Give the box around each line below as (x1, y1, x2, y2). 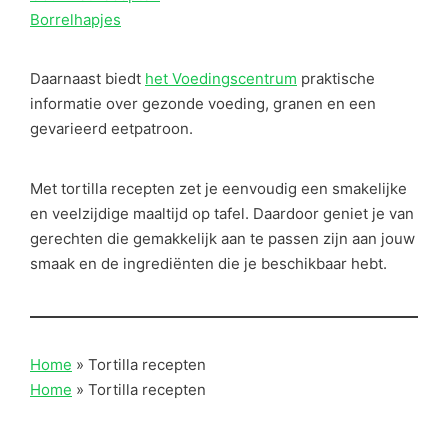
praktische (297, 69, 375, 89)
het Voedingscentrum (145, 69, 297, 89)
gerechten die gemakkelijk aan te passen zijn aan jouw (30, 228, 415, 248)
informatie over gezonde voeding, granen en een (30, 94, 376, 114)
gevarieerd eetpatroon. (30, 119, 193, 139)
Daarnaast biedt (30, 69, 145, 89)
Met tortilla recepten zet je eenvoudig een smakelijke (30, 178, 407, 198)
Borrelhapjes (30, 9, 121, 29)
